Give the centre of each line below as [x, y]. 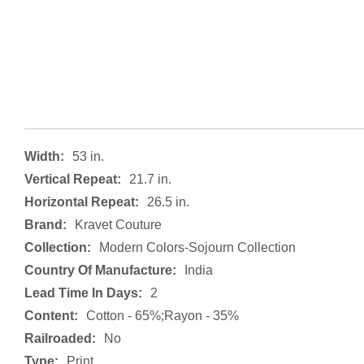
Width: [44, 156]
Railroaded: [60, 338]
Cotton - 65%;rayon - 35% [162, 316]
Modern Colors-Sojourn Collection [197, 247]
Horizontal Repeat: [82, 202]
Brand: [45, 225]
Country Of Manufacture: [100, 270]
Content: [51, 316]
